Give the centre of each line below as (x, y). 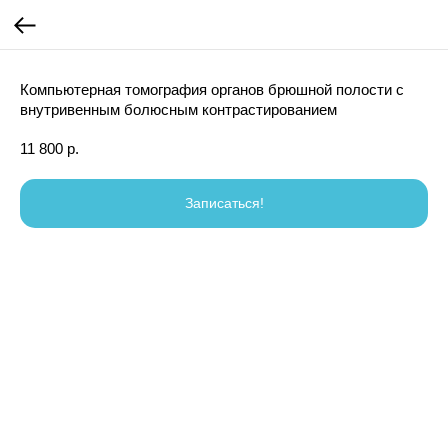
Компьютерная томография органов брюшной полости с (212, 89)
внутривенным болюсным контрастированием (178, 109)
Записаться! (224, 203)
